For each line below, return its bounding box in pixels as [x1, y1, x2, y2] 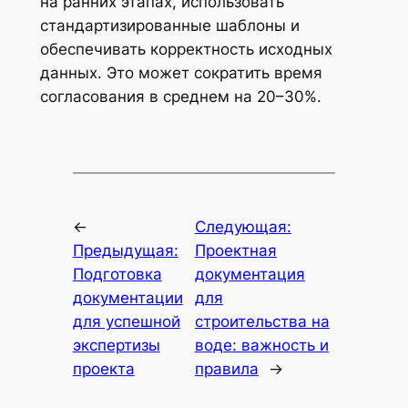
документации [72, 288, 183, 307]
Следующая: [194, 217, 291, 236]
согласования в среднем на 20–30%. [39, 87, 321, 107]
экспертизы [72, 335, 160, 354]
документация [194, 264, 305, 283]
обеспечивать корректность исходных [39, 40, 332, 59]
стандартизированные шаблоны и [39, 16, 300, 36]
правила [194, 359, 259, 378]
